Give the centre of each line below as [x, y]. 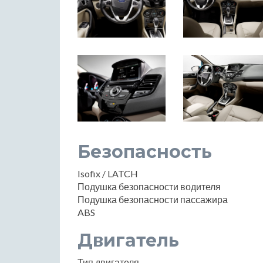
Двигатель [128, 240]
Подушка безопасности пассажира [153, 199]
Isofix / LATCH [108, 173]
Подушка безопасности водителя [149, 186]
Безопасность [145, 151]
